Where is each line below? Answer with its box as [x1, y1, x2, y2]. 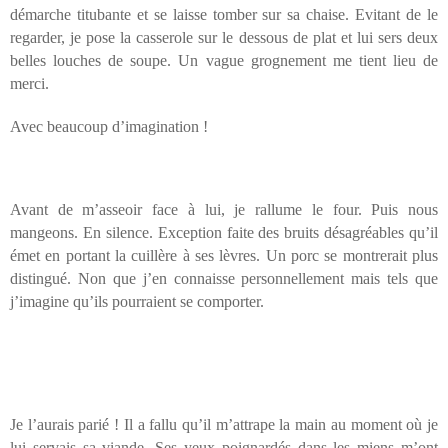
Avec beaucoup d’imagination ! [10, 118, 208, 136]
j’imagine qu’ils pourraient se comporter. [10, 293, 264, 311]
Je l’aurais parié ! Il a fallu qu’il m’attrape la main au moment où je [10, 416, 438, 434]
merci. [10, 75, 49, 93]
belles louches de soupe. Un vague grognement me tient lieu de [10, 52, 438, 70]
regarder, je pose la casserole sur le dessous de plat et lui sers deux [10, 29, 438, 47]
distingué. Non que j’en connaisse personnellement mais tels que [10, 270, 438, 288]
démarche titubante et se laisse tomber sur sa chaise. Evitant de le [10, 6, 438, 24]
